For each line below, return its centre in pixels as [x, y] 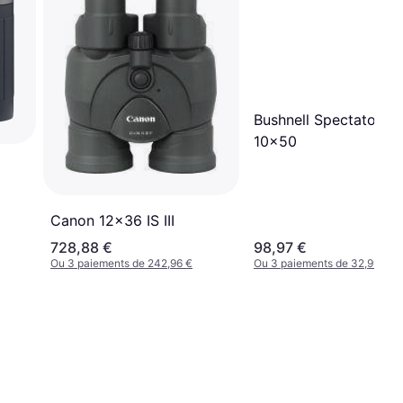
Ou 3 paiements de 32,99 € [322, 263]
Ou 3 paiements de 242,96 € [121, 263]
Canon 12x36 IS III [112, 220]
